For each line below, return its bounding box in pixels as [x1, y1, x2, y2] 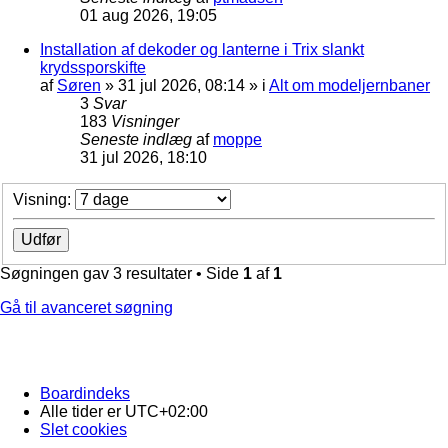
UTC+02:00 [125, 403, 208, 421]
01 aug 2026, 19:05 [80, 6, 217, 24]
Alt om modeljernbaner [269, 76, 430, 94]
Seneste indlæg [80, 130, 196, 148]
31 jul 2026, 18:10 [80, 148, 207, 166]
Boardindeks [40, 385, 130, 403]
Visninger [111, 112, 179, 130]
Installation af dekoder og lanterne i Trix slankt [40, 40, 364, 58]
